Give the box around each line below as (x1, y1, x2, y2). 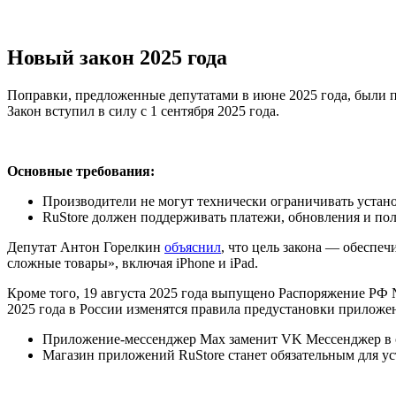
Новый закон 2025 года (7, 46, 227, 70)
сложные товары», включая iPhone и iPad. (7, 255, 258, 271)
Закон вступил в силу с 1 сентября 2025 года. (7, 103, 279, 119)
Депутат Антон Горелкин (7, 240, 164, 255)
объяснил (164, 240, 221, 255)
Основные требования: (7, 164, 155, 179)
